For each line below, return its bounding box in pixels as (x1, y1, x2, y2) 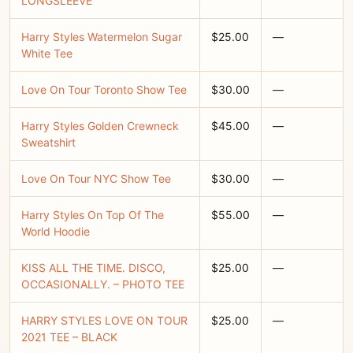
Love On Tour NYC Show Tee (21, 172, 171, 185)
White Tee (21, 46, 72, 60)
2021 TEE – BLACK (21, 330, 117, 344)
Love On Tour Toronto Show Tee (21, 83, 187, 96)
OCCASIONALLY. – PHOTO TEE (21, 277, 184, 291)
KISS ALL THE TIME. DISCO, (21, 261, 165, 274)
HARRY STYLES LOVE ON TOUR (21, 314, 188, 327)
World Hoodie (21, 225, 90, 238)
